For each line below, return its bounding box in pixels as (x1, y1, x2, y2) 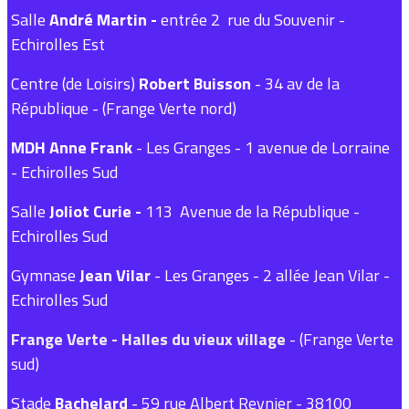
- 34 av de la (255, 71, 340, 96)
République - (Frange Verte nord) (11, 96, 236, 121)
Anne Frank (49, 135, 136, 160)
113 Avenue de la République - (142, 199, 360, 224)
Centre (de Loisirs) (11, 71, 139, 96)
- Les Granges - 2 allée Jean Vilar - (154, 263, 390, 288)
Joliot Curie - (49, 199, 142, 224)
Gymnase (11, 263, 79, 288)
